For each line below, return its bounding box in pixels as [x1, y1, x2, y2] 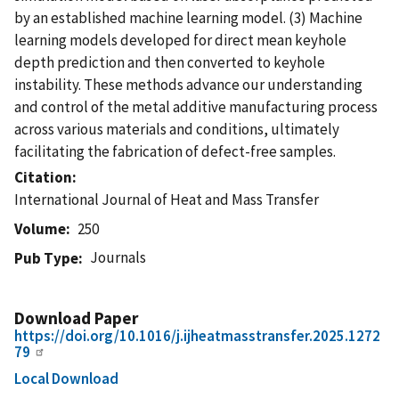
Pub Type [14, 248, 78, 268]
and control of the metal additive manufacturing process [14, 96, 378, 117]
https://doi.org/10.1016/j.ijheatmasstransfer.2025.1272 [14, 325, 380, 346]
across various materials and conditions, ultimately [14, 118, 339, 139]
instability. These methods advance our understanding [14, 74, 362, 94]
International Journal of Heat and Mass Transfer [14, 189, 319, 209]
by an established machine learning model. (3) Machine [14, 7, 362, 28]
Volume [14, 218, 66, 239]
